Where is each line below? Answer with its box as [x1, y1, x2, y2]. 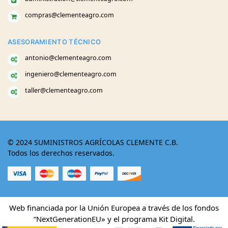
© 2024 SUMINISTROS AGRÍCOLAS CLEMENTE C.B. [8, 137, 178, 147]
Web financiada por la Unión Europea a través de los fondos [9, 203, 219, 213]
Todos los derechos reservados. [8, 148, 115, 158]
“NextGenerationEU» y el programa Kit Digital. [33, 214, 195, 224]
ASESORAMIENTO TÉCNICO [8, 38, 101, 46]
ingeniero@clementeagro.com [25, 69, 117, 78]
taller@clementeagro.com [25, 85, 103, 95]
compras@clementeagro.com [25, 11, 114, 20]
